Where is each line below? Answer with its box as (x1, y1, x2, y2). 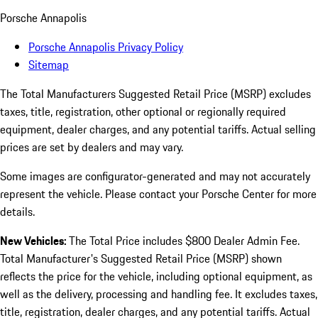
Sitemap (28, 56, 69, 74)
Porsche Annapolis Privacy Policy (28, 38, 183, 56)
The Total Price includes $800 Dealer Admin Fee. (69, 232, 300, 250)
